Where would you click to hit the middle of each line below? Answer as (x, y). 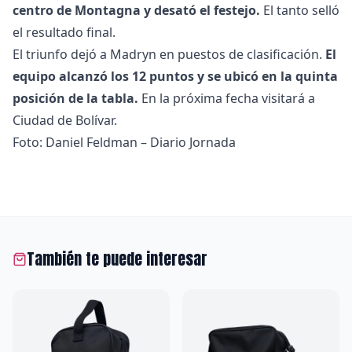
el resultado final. (64, 33)
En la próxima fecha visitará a (227, 99)
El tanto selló (300, 11)
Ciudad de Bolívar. (65, 121)
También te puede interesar (117, 259)
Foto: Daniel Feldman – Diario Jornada (124, 143)
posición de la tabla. (75, 99)
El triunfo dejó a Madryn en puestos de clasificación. (169, 55)
